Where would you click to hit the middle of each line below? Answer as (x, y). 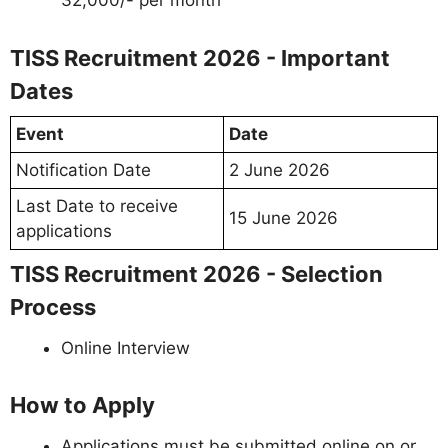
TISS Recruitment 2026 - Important (200, 57)
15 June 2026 (283, 217)
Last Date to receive (97, 205)
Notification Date (83, 169)
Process (53, 306)
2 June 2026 (279, 169)
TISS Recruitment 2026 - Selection (196, 273)
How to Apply (82, 405)
